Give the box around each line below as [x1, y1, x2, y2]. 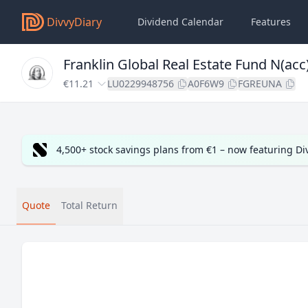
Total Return [61, 199, 118, 212]
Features [251, 15, 291, 28]
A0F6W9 [188, 77, 224, 90]
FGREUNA [238, 77, 282, 90]
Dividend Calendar [137, 15, 223, 28]
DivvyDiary [47, 14, 102, 30]
